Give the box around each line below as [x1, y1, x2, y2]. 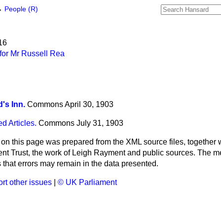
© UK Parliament [58, 178, 117, 187]
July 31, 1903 [76, 119, 123, 128]
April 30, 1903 [65, 100, 113, 109]
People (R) [4, 5, 38, 13]
